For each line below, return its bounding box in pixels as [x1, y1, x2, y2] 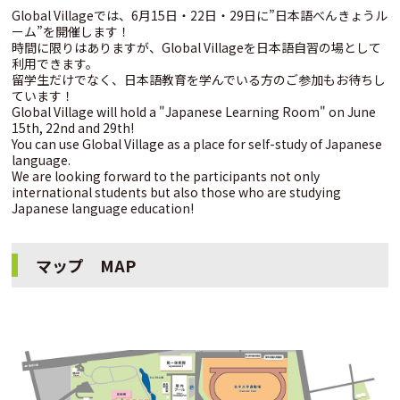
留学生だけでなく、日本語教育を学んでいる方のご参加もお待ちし [12, 71, 387, 89]
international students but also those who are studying [12, 183, 342, 202]
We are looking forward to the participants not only [12, 167, 321, 186]
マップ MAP [36, 254, 137, 278]
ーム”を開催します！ [12, 22, 131, 41]
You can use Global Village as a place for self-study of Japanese [12, 135, 383, 154]
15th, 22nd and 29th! [12, 119, 135, 137]
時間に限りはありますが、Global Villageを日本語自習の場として [12, 38, 382, 57]
